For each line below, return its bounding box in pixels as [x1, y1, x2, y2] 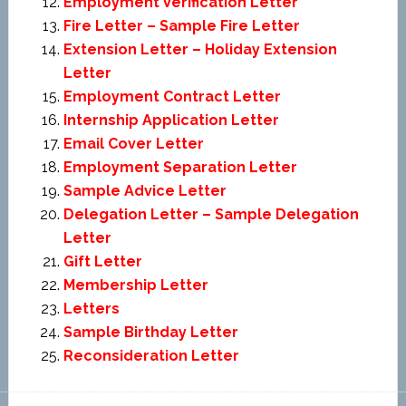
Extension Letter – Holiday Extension [63, 41, 337, 58]
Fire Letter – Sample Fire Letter [63, 17, 300, 34]
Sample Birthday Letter [63, 324, 238, 341]
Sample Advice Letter [63, 182, 227, 199]
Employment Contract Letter [63, 88, 281, 105]
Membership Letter [63, 276, 208, 294]
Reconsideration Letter [63, 347, 239, 364]
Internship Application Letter [63, 111, 279, 129]
